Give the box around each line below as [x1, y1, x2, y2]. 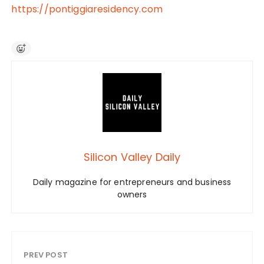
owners [117, 189, 147, 201]
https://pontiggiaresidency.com [11, 2, 163, 16]
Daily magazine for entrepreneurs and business [32, 176, 232, 189]
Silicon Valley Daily [83, 150, 181, 165]
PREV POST [24, 249, 68, 261]
